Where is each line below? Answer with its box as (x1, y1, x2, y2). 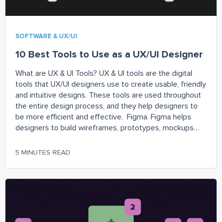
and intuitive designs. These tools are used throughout (15, 90, 201, 100)
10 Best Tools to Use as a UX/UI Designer (15, 48, 203, 60)
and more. (15, 133, 49, 144)
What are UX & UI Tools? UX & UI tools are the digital (15, 68, 192, 78)
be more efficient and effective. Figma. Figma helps (15, 111, 191, 122)
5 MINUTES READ (15, 148, 70, 157)
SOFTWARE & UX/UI (15, 32, 77, 40)
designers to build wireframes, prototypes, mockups (15, 122, 194, 133)
